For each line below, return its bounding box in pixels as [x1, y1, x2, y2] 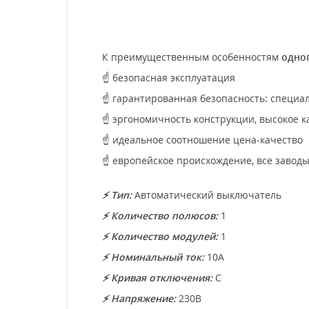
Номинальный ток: [111, 250, 204, 263]
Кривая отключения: [111, 270, 212, 284]
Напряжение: [111, 291, 176, 305]
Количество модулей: [111, 229, 218, 243]
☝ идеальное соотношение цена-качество [102, 132, 303, 146]
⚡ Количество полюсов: [102, 208, 218, 222]
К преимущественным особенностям [102, 50, 281, 63]
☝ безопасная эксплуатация [102, 70, 235, 84]
